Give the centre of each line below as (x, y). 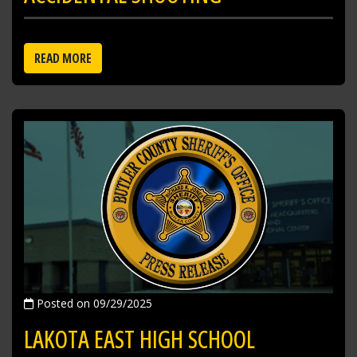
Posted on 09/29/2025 (93, 303)
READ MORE (63, 59)
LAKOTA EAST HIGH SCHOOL (139, 339)
